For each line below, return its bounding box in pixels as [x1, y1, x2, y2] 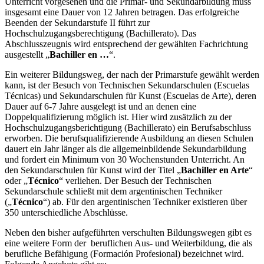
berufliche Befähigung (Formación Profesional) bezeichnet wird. [5, 249, 244, 259]
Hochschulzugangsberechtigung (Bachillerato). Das [5, 28, 196, 39]
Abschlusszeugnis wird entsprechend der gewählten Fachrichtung [5, 39, 248, 49]
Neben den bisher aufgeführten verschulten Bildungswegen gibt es [5, 227, 252, 238]
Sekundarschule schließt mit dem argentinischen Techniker [5, 186, 222, 197]
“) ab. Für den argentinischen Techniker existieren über [43, 197, 247, 207]
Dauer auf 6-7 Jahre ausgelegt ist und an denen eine [5, 101, 196, 112]
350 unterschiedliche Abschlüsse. [5, 207, 128, 218]
